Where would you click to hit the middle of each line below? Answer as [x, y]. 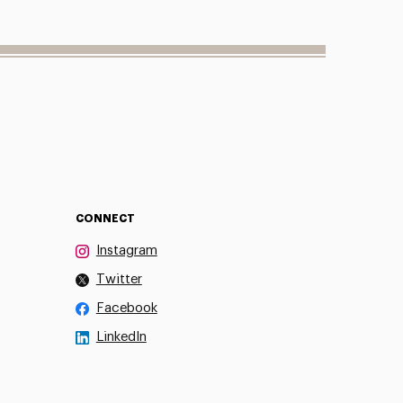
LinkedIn [121, 336]
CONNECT [105, 218]
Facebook [126, 308]
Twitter [119, 279]
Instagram [126, 250]
